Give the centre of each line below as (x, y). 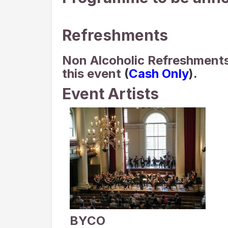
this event (93, 74)
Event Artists (110, 94)
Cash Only (159, 74)
